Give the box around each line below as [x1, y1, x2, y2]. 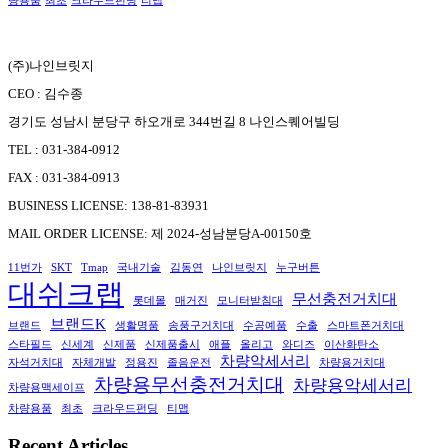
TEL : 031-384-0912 [8, 142, 120, 158]
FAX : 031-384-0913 [8, 170, 120, 186]
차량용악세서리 [293, 376, 412, 396]
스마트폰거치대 [327, 320, 404, 332]
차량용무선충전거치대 [94, 374, 284, 396]
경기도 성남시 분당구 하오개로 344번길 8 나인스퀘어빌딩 [8, 114, 340, 130]
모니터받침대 [217, 295, 283, 307]
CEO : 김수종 [8, 86, 83, 102]
